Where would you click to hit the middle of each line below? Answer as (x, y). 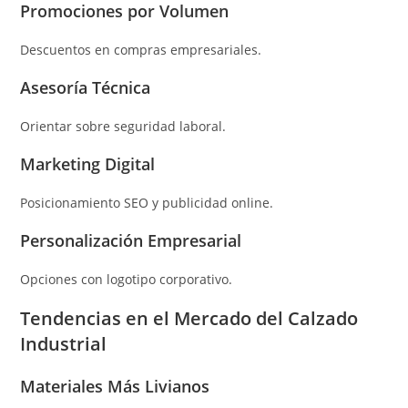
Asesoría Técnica (86, 87)
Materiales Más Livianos (115, 386)
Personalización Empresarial (131, 240)
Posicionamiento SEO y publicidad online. (147, 202)
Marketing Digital (88, 163)
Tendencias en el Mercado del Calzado (189, 318)
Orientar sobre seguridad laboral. (123, 126)
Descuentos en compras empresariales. (141, 49)
